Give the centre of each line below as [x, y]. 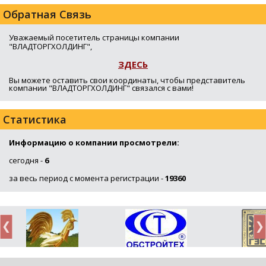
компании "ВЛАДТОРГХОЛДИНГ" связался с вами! [101, 88]
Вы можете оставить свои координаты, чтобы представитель [127, 80]
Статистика [35, 119]
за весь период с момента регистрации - [87, 178]
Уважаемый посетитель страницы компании [94, 37]
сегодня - [27, 160]
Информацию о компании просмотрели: [94, 142]
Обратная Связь [47, 14]
